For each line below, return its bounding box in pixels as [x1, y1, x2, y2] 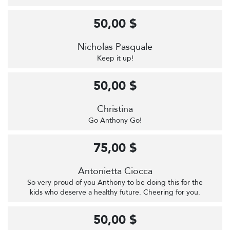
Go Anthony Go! [88, 116, 142, 126]
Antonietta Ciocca [78, 165, 152, 178]
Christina [97, 103, 133, 116]
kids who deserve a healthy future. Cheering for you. [30, 187, 200, 198]
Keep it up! [97, 53, 133, 64]
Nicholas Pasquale [78, 41, 152, 54]
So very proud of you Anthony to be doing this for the [27, 178, 203, 188]
